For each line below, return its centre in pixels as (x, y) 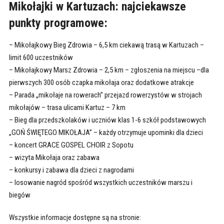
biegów (19, 195)
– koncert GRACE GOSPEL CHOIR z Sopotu (71, 145)
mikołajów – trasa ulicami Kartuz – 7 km (67, 107)
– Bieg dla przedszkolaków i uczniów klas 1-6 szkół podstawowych (107, 120)
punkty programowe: (58, 23)
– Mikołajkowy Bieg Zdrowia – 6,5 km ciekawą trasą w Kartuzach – (106, 45)
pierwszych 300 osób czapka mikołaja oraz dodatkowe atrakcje (101, 82)
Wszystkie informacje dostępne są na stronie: (75, 217)
